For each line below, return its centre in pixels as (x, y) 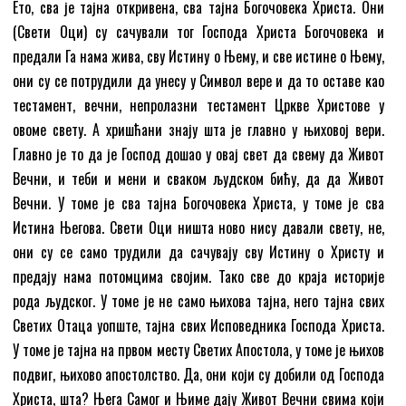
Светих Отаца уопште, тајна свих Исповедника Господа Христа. (198, 325)
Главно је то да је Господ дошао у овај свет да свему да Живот (198, 154)
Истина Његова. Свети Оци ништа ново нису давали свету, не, (198, 227)
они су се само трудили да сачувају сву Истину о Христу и (198, 251)
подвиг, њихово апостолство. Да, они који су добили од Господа (198, 374)
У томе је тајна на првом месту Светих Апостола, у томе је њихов (198, 349)
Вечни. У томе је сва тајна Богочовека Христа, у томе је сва (198, 203)
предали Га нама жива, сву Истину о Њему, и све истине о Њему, (198, 56)
